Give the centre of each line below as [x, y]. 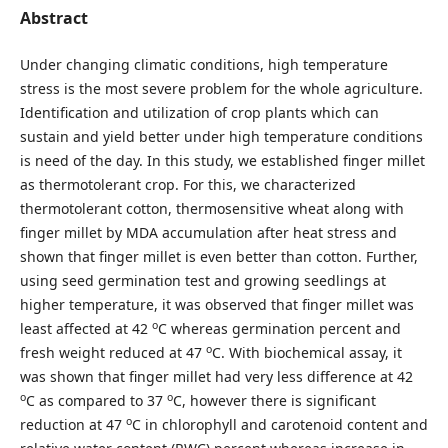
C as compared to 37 [96, 400]
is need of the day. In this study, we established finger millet [222, 160]
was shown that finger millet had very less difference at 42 [216, 376]
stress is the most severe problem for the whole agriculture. [221, 88]
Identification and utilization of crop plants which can [199, 112]
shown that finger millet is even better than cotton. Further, [218, 256]
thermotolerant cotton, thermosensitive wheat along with [211, 208]
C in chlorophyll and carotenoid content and [279, 424]
